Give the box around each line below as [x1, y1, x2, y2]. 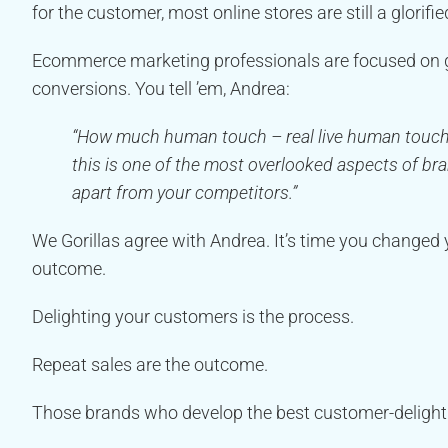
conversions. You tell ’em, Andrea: [32, 78, 290, 100]
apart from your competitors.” [72, 182, 297, 204]
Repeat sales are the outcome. [32, 354, 268, 376]
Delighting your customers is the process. [32, 306, 354, 328]
